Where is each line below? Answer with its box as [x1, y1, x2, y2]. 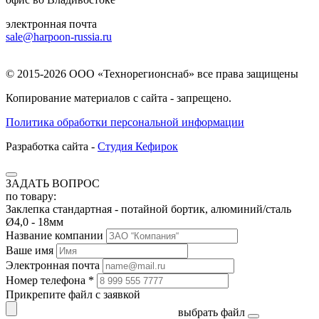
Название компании [6, 229, 103, 241]
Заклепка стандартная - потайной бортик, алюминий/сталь [6, 202, 291, 215]
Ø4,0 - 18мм [6, 215, 63, 228]
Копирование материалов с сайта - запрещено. [6, 91, 231, 104]
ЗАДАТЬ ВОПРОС [6, 177, 100, 189]
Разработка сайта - [6, 140, 98, 152]
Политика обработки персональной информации [6, 115, 244, 128]
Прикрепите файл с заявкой [6, 288, 140, 300]
